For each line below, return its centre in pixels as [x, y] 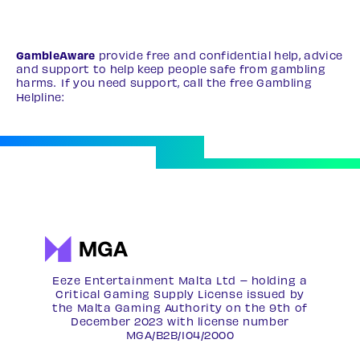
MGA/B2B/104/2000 [180, 335]
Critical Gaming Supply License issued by [180, 294]
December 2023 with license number [180, 321]
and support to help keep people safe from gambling [171, 69]
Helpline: [42, 97]
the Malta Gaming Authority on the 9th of [180, 307]
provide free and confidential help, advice [219, 55]
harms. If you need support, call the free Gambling [164, 82]
